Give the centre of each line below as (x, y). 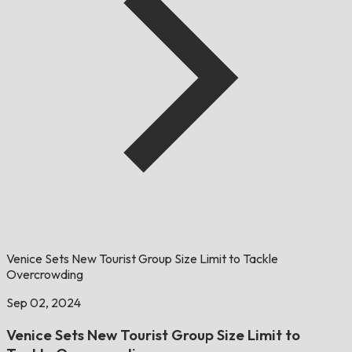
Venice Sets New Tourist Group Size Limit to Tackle (142, 259)
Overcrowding (45, 275)
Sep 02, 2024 (44, 303)
